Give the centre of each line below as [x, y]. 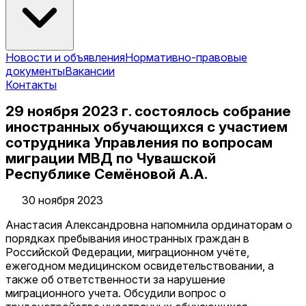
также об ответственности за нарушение [115, 280]
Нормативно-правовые [186, 57]
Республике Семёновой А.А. [107, 173]
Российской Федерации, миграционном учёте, [127, 252]
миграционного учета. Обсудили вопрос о [116, 293]
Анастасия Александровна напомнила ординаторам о [149, 225]
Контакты [31, 84]
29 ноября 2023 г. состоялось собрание [148, 111]
